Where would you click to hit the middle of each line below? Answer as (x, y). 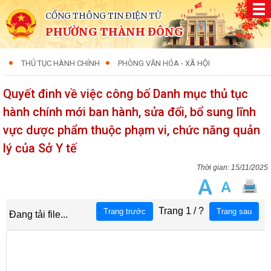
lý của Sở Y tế (40, 148)
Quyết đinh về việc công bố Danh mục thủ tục (126, 94)
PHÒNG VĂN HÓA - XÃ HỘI (164, 63)
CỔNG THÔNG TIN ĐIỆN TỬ (103, 16)
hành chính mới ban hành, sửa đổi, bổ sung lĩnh (129, 112)
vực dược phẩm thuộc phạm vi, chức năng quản (132, 130)
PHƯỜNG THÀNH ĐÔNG (114, 32)
